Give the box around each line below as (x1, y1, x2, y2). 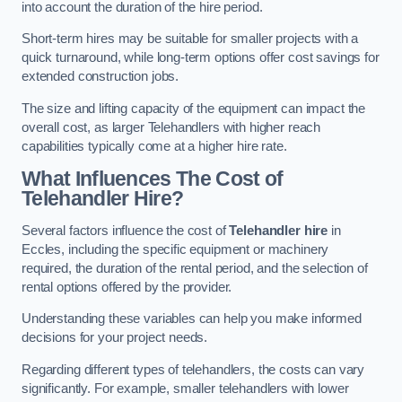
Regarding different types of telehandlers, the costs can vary (22, 362, 365, 377)
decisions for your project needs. (22, 330, 208, 345)
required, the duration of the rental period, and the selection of (22, 260, 368, 275)
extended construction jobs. (22, 69, 179, 84)
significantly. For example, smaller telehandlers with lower (22, 380, 349, 396)
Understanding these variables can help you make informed (22, 311, 362, 327)
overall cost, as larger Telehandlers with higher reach (22, 119, 321, 135)
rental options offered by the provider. (22, 279, 232, 294)
